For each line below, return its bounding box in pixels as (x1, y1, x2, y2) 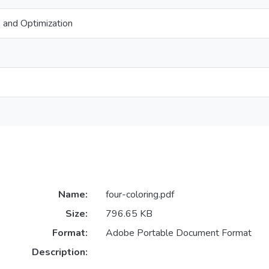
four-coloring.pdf (105, 188, 174, 202)
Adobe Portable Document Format (105, 226, 252, 240)
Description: (31, 246, 88, 259)
